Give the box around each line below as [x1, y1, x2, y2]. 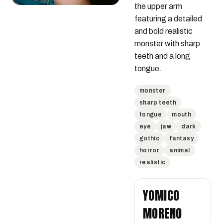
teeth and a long [134, 52, 190, 60]
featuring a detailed [134, 14, 202, 23]
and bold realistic [134, 27, 193, 35]
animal [169, 147, 190, 154]
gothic [139, 135, 160, 142]
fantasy [169, 135, 194, 142]
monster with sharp [134, 39, 200, 48]
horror [139, 147, 160, 154]
